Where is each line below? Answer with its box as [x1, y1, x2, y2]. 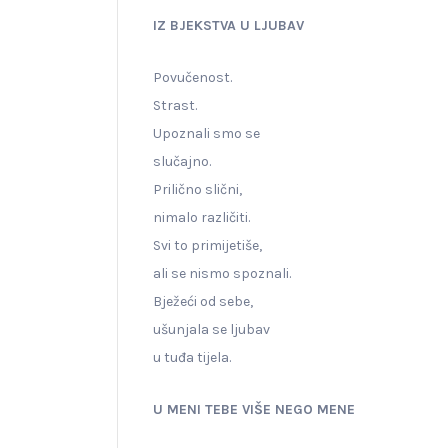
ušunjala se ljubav [153, 320, 270, 338]
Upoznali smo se [153, 124, 260, 142]
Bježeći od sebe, [153, 292, 253, 310]
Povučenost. [153, 68, 232, 86]
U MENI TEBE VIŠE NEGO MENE [153, 400, 355, 418]
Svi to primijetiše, [153, 236, 262, 254]
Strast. [153, 96, 197, 114]
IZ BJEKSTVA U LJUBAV [153, 16, 304, 34]
